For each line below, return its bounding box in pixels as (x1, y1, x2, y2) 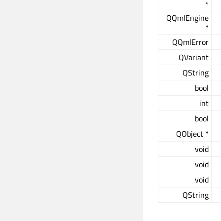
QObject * (176, 128, 209, 140)
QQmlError (172, 36, 209, 48)
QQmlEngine (166, 12, 209, 24)
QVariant (179, 51, 209, 63)
